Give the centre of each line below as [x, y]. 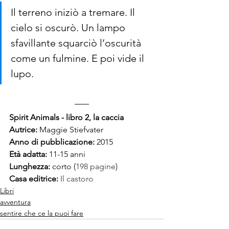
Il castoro [77, 179]
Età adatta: [29, 154]
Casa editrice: [34, 179]
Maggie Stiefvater [71, 130]
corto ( [64, 167]
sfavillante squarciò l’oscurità [77, 43]
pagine [102, 167]
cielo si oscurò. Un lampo [69, 28]
